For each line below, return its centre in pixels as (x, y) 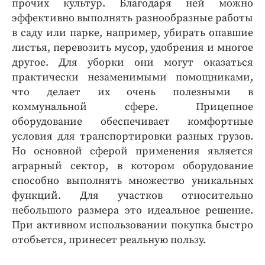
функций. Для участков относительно (132, 196)
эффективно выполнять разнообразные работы (132, 18)
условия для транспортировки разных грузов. (132, 137)
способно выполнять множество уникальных (132, 181)
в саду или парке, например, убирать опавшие (132, 33)
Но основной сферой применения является (132, 151)
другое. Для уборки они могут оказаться (132, 63)
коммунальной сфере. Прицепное (132, 107)
